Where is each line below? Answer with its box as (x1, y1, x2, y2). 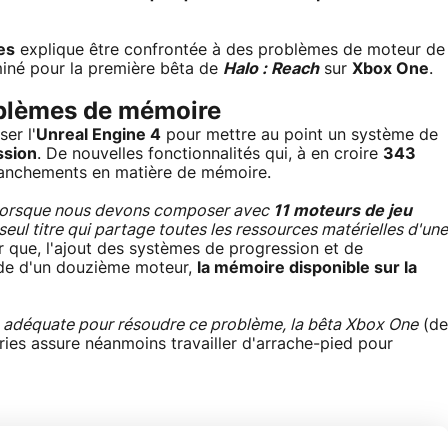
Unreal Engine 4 (36, 127, 161, 143)
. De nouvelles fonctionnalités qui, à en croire (37, 146, 383, 162)
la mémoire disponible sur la (197, 260, 417, 276)
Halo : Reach (223, 61, 319, 77)
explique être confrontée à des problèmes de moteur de (15, 42, 445, 58)
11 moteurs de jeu (273, 203, 412, 219)
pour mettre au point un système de (161, 127, 438, 143)
